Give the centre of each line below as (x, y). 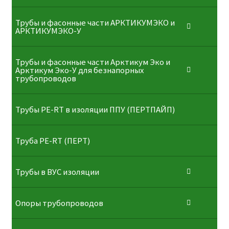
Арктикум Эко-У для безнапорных (79, 70)
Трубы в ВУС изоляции (57, 172)
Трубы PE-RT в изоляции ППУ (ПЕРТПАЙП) (95, 110)
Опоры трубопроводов (59, 203)
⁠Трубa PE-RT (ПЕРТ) (53, 141)
